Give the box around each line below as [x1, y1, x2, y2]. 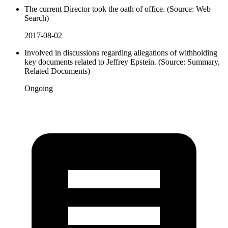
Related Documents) [24, 66, 90, 75]
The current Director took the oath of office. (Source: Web [24, 4, 211, 13]
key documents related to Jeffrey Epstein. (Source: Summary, [24, 57, 220, 66]
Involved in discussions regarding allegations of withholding [24, 48, 217, 57]
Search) [24, 13, 49, 22]
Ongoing [24, 83, 53, 93]
